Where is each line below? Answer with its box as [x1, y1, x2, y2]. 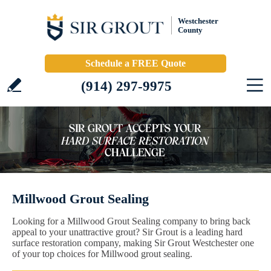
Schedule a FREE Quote [85, 58, 186, 68]
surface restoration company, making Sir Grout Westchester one [12, 238, 254, 248]
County [178, 25, 203, 34]
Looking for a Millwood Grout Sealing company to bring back [12, 216, 250, 226]
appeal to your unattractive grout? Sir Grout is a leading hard [12, 227, 243, 237]
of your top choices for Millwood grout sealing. [12, 249, 192, 259]
